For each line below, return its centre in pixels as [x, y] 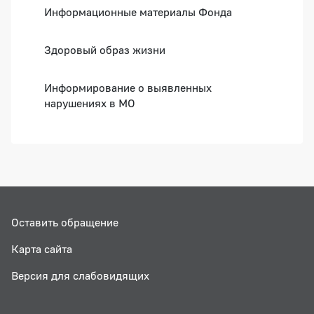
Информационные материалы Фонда [138, 12]
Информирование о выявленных [128, 88]
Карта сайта [42, 248]
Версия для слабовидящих [80, 275]
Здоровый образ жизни [105, 50]
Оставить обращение [65, 222]
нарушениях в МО [90, 103]
